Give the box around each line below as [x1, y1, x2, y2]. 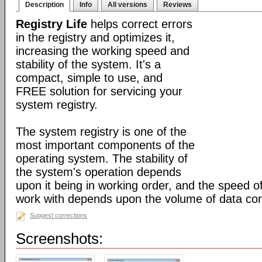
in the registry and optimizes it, [16, 31, 175, 44]
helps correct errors [87, 18, 192, 30]
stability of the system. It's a [16, 58, 161, 71]
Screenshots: [16, 230, 103, 247]
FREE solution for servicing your [16, 85, 182, 98]
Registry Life [16, 18, 87, 30]
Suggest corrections [30, 212, 87, 219]
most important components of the [16, 139, 195, 151]
